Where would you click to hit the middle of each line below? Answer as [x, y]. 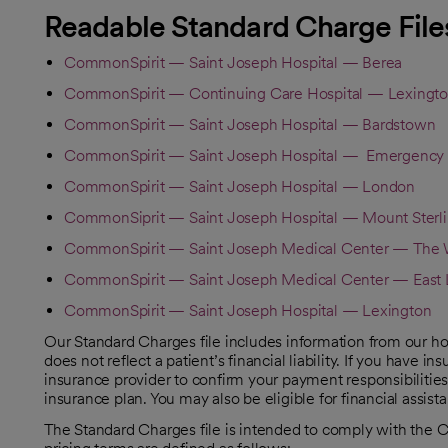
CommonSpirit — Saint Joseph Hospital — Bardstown [250, 124]
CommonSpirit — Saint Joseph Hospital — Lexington [248, 310]
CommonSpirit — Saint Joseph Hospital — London [239, 186]
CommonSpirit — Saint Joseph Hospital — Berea [233, 62]
